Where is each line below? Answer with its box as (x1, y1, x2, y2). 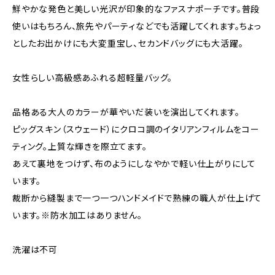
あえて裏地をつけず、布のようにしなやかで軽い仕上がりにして (12, 158, 257, 169)
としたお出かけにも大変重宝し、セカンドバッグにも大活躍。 (12, 38, 244, 48)
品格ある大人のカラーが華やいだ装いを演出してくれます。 (12, 107, 240, 117)
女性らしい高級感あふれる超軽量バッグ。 (12, 72, 173, 83)
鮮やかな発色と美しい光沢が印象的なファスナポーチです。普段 (12, 4, 260, 14)
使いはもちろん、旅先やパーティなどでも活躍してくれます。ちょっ (12, 21, 261, 31)
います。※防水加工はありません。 (12, 210, 142, 220)
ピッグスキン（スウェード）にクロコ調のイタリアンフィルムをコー (12, 124, 260, 134)
